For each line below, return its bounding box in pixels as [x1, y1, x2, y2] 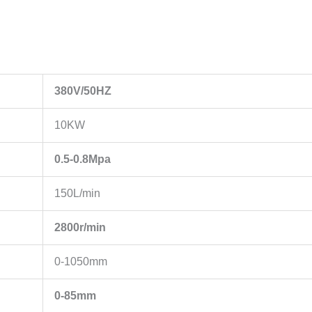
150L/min [54, 187, 100, 200]
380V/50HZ [54, 85, 111, 97]
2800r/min [54, 221, 106, 234]
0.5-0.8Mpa [54, 153, 111, 166]
